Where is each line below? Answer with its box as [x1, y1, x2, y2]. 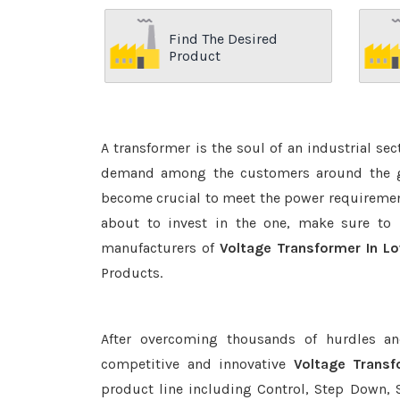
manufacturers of [101, 239, 221, 256]
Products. [101, 264, 162, 281]
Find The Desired [169, 30, 278, 47]
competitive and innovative [101, 355, 294, 372]
